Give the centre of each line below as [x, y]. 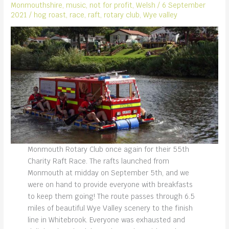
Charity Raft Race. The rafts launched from [98, 161]
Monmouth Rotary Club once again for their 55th [108, 150]
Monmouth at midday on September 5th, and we [108, 173]
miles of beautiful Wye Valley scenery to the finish [110, 208]
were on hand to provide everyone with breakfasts [110, 185]
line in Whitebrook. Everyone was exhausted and [106, 220]
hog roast [50, 15]
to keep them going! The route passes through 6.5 [111, 197]
